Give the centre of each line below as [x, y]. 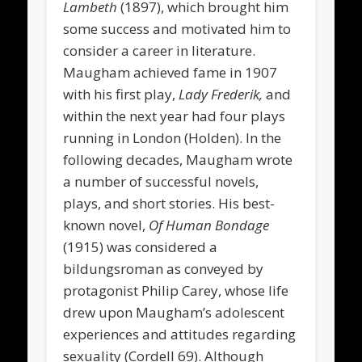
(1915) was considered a [141, 246]
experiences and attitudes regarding [180, 334]
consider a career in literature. [160, 50]
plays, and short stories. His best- [169, 203]
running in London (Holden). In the [173, 137]
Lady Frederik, [223, 94]
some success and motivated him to [177, 28]
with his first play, [121, 94]
